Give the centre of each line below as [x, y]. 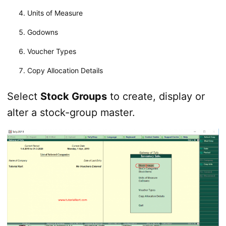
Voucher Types [51, 51]
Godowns [42, 32]
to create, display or [156, 96]
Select [23, 96]
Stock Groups [73, 96]
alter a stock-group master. [71, 112]
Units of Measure [55, 13]
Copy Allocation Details [65, 70]
